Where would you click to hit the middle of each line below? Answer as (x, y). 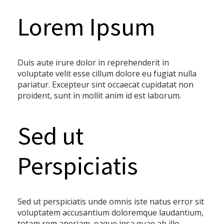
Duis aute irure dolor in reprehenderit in (93, 62)
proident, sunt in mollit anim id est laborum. (99, 95)
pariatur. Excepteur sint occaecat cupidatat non (105, 84)
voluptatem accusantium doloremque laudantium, (110, 212)
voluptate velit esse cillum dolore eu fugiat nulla (107, 73)
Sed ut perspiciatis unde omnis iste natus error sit (111, 201)
